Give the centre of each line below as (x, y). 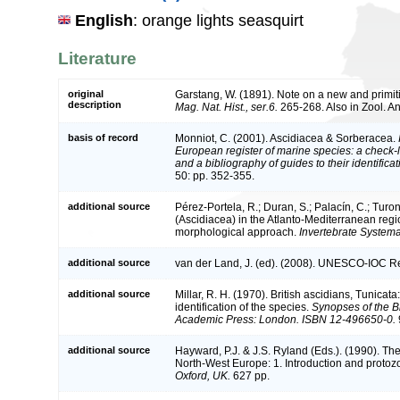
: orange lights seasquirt (218, 20)
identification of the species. (243, 307)
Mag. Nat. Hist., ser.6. (226, 107)
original (86, 93)
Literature (97, 59)
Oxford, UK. (203, 375)
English (104, 20)
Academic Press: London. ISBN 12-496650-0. (285, 319)
